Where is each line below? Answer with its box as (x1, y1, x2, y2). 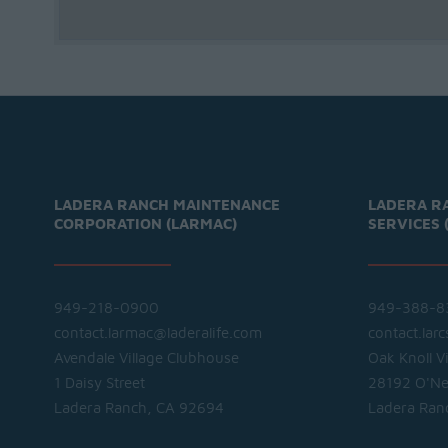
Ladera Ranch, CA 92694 (53, 401, 224, 416)
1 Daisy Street (53, 376, 145, 391)
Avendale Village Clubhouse (53, 351, 239, 366)
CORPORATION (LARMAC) (53, 217, 237, 232)
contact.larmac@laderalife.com (53, 326, 262, 341)
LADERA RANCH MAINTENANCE (53, 198, 280, 213)
